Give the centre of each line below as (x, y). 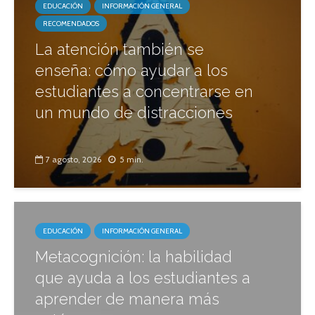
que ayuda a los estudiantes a (143, 278)
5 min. (131, 160)
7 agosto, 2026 (73, 160)
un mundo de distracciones (134, 113)
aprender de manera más (127, 299)
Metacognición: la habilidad (134, 257)
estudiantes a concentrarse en (144, 92)
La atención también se (120, 50)
